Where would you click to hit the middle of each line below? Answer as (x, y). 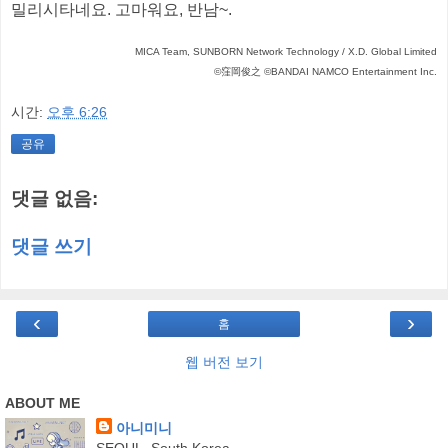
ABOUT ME (42, 403)
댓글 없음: (54, 199)
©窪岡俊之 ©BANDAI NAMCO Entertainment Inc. (325, 71)
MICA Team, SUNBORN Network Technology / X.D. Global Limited (286, 51)
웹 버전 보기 (224, 362)
